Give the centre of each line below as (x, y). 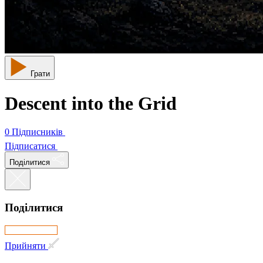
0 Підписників (34, 132)
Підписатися (30, 146)
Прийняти (25, 245)
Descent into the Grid (91, 103)
